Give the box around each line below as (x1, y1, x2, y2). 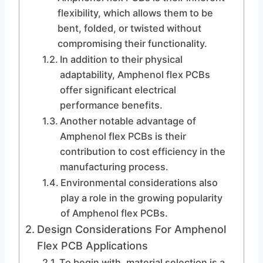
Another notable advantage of (59, 115, 196, 127)
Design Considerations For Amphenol (36, 223, 226, 235)
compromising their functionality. (57, 38, 207, 49)
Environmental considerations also (60, 177, 218, 188)
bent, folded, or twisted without (57, 22, 201, 34)
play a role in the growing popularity (60, 192, 222, 204)
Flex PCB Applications (36, 240, 148, 252)
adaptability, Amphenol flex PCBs (59, 69, 210, 80)
